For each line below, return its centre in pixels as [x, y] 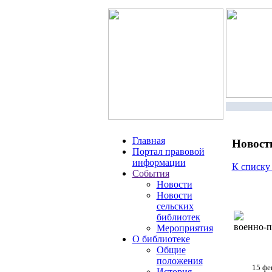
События [151, 173]
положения [179, 261]
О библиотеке [161, 239]
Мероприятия [185, 228]
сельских [175, 206]
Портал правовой [168, 151]
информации [159, 162]
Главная [148, 141]
